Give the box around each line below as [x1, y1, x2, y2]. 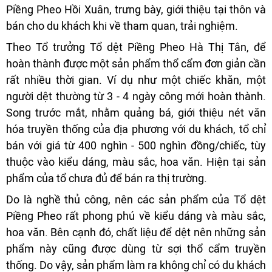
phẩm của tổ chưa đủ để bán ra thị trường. [6, 172, 207, 185]
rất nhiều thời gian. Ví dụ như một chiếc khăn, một [6, 73, 266, 87]
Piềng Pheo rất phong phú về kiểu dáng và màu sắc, [6, 209, 266, 223]
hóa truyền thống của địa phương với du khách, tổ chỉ [6, 123, 266, 136]
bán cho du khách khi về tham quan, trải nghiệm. [6, 19, 238, 33]
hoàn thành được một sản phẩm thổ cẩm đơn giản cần [6, 57, 266, 70]
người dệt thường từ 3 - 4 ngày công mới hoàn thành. [6, 90, 266, 103]
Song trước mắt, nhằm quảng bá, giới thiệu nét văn [6, 106, 266, 120]
